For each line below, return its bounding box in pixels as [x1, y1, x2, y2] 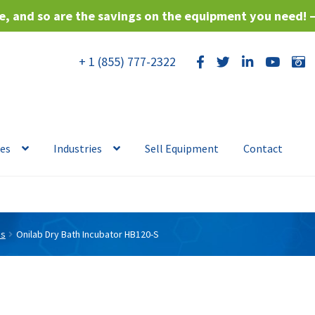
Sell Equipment [144, 141, 219, 156]
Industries [53, 141, 102, 156]
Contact [243, 141, 283, 156]
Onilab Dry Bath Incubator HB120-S [15, 227, 159, 240]
